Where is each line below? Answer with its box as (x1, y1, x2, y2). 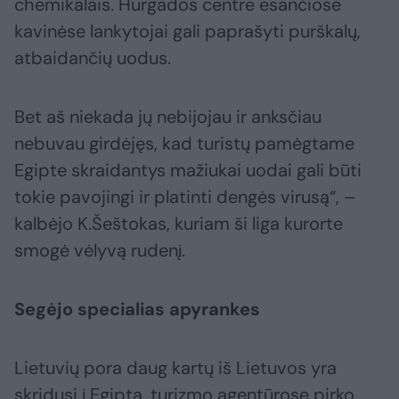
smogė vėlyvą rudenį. (14, 238, 185, 262)
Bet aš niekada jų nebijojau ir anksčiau (14, 104, 322, 128)
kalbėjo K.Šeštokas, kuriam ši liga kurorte (14, 211, 343, 235)
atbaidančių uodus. (14, 45, 171, 69)
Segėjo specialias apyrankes (14, 297, 260, 321)
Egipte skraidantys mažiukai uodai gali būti (14, 158, 362, 182)
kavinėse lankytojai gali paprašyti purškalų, (14, 19, 361, 43)
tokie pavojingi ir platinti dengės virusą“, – (14, 184, 355, 208)
